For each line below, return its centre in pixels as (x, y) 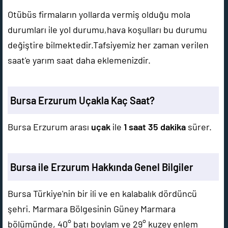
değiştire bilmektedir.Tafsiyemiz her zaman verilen (108, 45)
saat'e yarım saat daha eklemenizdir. (79, 60)
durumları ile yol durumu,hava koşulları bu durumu (107, 30)
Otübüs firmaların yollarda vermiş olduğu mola (99, 14)
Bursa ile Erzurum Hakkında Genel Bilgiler (102, 167)
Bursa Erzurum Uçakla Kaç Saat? (82, 100)
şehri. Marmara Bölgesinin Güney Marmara (92, 209)
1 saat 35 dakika (155, 127)
